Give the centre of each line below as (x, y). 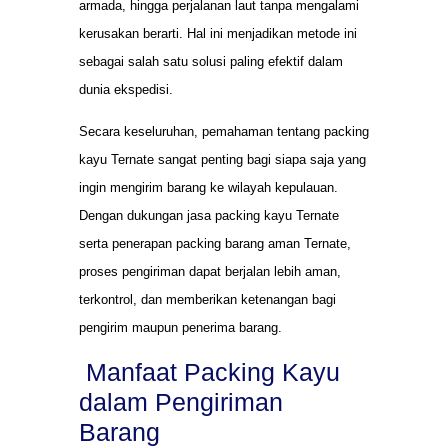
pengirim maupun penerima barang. (180, 328)
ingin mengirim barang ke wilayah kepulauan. (208, 188)
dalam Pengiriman (181, 401)
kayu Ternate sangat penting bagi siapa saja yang (222, 160)
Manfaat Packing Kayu (209, 371)
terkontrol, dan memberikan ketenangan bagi (207, 300)
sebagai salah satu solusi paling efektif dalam (211, 61)
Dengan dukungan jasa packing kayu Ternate (209, 216)
